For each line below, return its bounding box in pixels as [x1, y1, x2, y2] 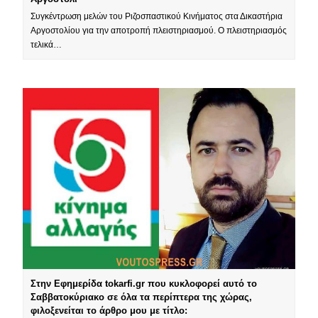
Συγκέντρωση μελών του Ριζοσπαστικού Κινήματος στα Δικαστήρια [31, 11, 283, 21]
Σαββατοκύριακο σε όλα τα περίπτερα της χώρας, [31, 292, 253, 303]
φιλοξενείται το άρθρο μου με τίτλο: [31, 305, 188, 317]
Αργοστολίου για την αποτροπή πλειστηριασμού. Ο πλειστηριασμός [31, 25, 287, 35]
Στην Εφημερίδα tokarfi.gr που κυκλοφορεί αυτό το [31, 278, 258, 290]
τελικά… [31, 39, 62, 50]
